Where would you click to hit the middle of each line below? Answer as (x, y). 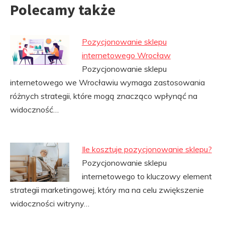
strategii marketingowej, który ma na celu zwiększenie (107, 190)
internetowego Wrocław (126, 55)
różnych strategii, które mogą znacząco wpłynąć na (104, 96)
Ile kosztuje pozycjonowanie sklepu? (147, 149)
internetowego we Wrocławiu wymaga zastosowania (107, 82)
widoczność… (34, 109)
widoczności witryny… (50, 203)
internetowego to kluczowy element (147, 176)
